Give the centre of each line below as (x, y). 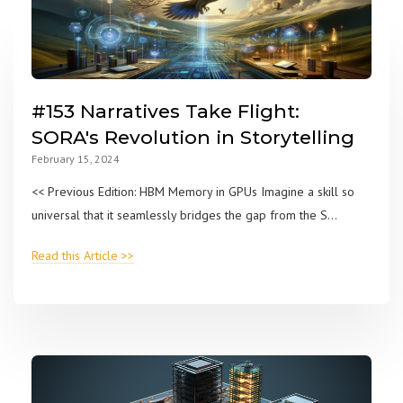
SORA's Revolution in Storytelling (193, 137)
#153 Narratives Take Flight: (166, 111)
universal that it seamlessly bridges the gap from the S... (184, 215)
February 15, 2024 (76, 158)
